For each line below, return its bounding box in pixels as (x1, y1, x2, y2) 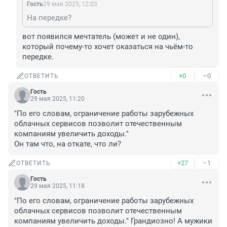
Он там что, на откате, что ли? (14, 139, 121, 149)
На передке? (27, 13, 71, 23)
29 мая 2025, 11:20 (30, 95, 85, 103)
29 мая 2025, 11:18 (30, 182, 85, 190)
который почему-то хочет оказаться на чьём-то (22, 42, 193, 52)
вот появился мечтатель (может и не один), (22, 32, 180, 42)
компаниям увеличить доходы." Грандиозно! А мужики (14, 216, 212, 226)
